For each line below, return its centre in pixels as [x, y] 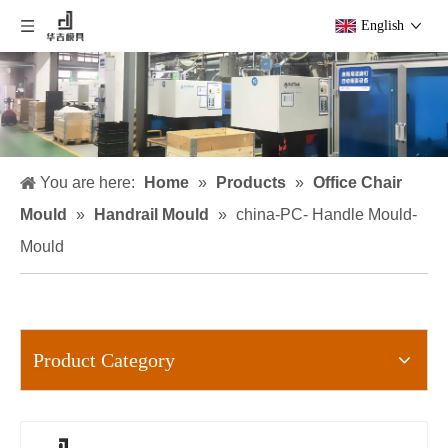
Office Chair [357, 182]
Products [251, 182]
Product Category [104, 360]
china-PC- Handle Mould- [326, 214]
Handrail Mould [151, 214]
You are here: [87, 182]
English [382, 25]
